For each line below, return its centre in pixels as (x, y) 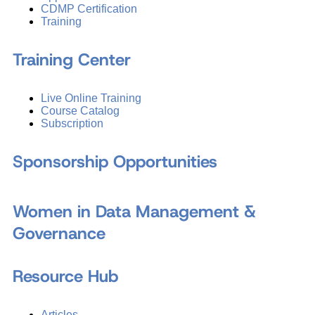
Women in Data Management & (134, 212)
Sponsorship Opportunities (115, 162)
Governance (59, 234)
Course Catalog (80, 111)
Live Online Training (91, 98)
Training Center (72, 60)
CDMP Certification (89, 9)
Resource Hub (65, 277)
